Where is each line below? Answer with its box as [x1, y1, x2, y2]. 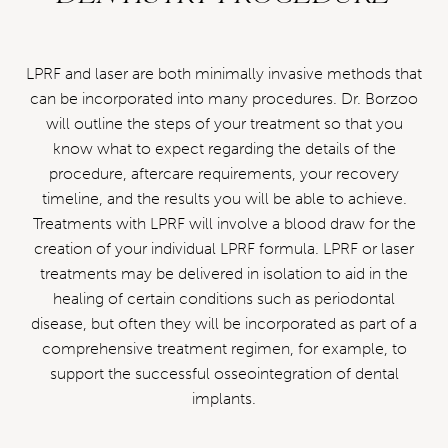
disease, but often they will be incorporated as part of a [31, 314, 417, 333]
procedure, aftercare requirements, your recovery [49, 164, 399, 183]
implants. [192, 389, 256, 408]
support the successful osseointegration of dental [49, 364, 399, 383]
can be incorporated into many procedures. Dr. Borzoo [30, 89, 418, 108]
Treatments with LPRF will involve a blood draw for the [32, 214, 416, 233]
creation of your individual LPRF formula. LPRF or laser [34, 239, 414, 258]
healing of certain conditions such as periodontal [53, 289, 395, 308]
